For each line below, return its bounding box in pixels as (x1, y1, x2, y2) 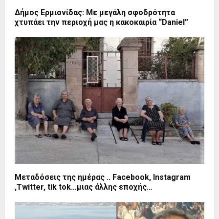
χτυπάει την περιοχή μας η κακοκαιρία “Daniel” (15, 17, 188, 27)
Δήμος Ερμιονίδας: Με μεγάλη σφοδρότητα (15, 7, 175, 17)
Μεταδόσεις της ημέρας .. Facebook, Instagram (15, 172, 191, 182)
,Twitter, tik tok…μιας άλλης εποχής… (15, 182, 153, 192)
